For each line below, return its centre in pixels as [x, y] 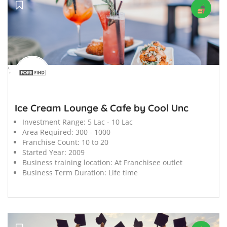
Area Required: [48, 132]
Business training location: [67, 163]
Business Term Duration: [64, 173]
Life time [123, 173]
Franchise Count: [51, 142]
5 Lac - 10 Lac [110, 122]
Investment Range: [54, 122]
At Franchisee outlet [148, 163]
